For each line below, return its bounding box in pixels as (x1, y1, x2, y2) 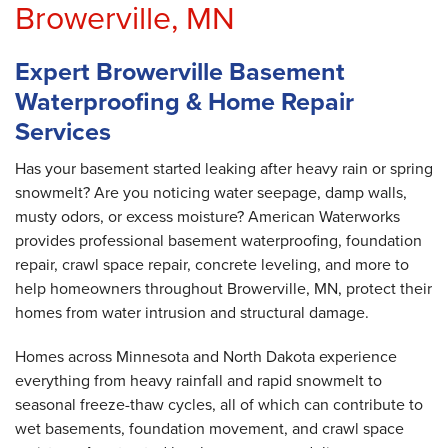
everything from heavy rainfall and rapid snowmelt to (15, 368, 382, 391)
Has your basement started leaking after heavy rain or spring (15, 156, 433, 179)
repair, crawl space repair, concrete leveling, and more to (15, 252, 409, 275)
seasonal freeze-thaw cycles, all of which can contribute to (15, 392, 423, 415)
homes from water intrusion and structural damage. (15, 300, 369, 323)
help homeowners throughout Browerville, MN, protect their (15, 276, 432, 299)
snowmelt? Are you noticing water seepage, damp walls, (15, 180, 407, 203)
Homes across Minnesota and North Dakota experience (15, 344, 397, 367)
